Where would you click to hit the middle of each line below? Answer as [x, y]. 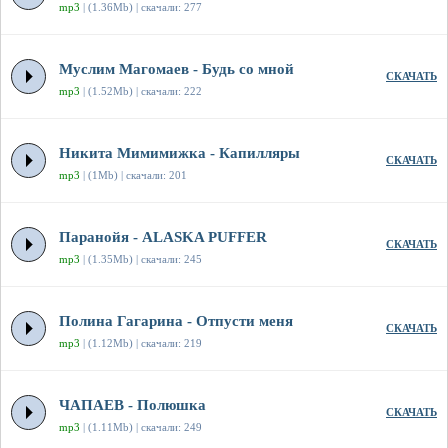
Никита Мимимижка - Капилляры [179, 153]
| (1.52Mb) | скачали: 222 [141, 91]
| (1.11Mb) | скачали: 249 [141, 427]
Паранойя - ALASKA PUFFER [163, 237]
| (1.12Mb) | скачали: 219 [141, 343]
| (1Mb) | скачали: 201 [133, 175]
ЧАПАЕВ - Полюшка [132, 405]
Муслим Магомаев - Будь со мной [176, 69]
